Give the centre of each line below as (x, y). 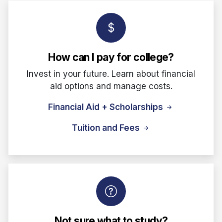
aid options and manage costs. (111, 86)
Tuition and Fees (107, 128)
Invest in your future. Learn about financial (111, 74)
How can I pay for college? (111, 57)
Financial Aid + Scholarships (107, 107)
